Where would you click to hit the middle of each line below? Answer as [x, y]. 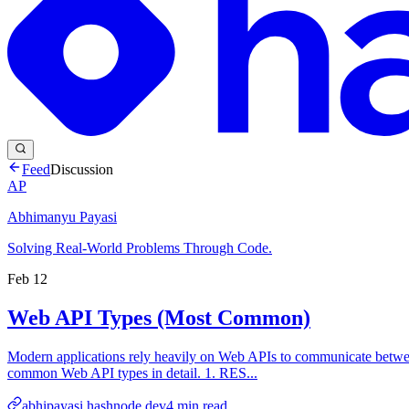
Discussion [82, 169]
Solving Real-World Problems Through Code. [140, 247]
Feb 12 [27, 278]
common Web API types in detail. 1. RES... [132, 372]
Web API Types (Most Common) [159, 317]
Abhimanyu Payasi [62, 216]
